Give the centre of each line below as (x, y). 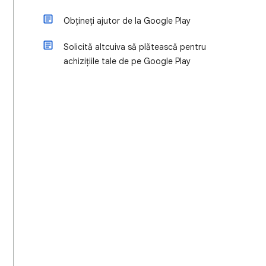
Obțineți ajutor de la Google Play (127, 21)
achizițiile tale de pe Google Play (127, 61)
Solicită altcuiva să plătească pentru (135, 47)
